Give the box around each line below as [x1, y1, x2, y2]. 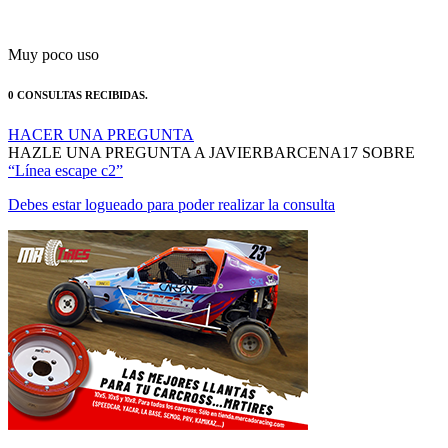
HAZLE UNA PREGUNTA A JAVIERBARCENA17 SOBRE [8, 118, 415, 136]
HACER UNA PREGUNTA [8, 100, 194, 118]
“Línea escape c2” [8, 136, 123, 154]
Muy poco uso [8, 20, 99, 38]
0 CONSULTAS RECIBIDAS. [8, 63, 148, 76]
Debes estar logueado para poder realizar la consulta [8, 170, 335, 188]
